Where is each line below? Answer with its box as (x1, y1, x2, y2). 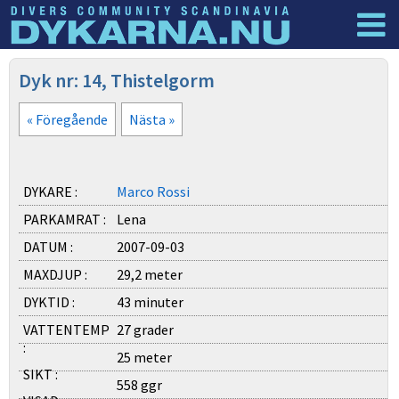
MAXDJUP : (23, 265, 87, 283)
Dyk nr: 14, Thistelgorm (19, 68, 215, 93)
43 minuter (117, 293, 183, 311)
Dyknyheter (10, 56, 104, 79)
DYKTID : (23, 293, 75, 311)
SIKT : (23, 365, 58, 383)
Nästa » (129, 110, 175, 128)
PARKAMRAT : (23, 210, 106, 228)
